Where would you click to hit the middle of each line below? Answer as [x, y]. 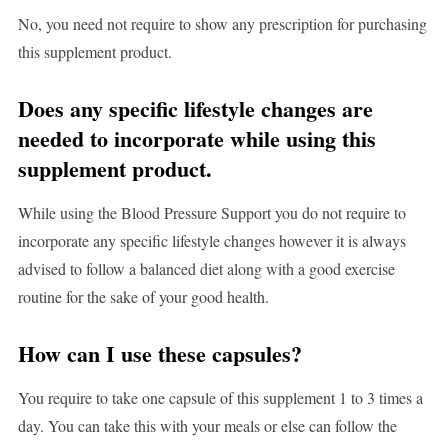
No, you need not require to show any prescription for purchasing [222, 24]
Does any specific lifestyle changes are [195, 109]
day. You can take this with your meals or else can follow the [207, 426]
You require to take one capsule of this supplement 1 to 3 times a [220, 398]
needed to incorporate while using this [196, 139]
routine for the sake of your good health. [143, 297]
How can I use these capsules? [159, 354]
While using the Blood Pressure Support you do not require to [211, 213]
